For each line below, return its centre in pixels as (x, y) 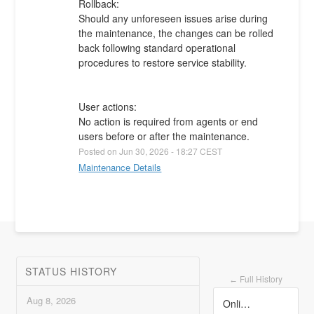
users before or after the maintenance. (164, 136)
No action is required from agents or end (169, 122)
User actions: (108, 107)
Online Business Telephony (246, 304)
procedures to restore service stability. (163, 63)
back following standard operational (157, 48)
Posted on (98, 151)
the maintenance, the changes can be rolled (176, 33)
